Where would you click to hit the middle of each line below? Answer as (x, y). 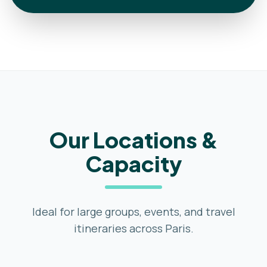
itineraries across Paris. (133, 228)
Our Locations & (133, 140)
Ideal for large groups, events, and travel (133, 212)
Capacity (133, 164)
